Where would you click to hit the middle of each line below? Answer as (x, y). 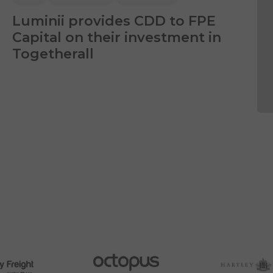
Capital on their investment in (117, 37)
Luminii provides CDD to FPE (114, 21)
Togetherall (53, 54)
